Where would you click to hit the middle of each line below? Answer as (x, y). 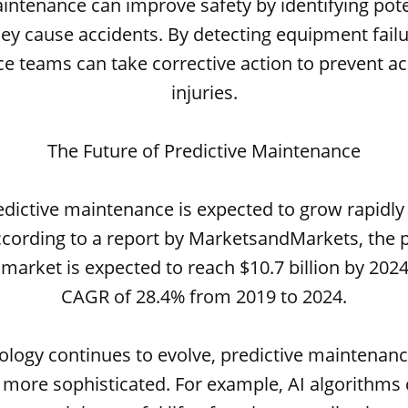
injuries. (204, 92)
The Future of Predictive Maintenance (204, 151)
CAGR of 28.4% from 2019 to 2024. (204, 296)
